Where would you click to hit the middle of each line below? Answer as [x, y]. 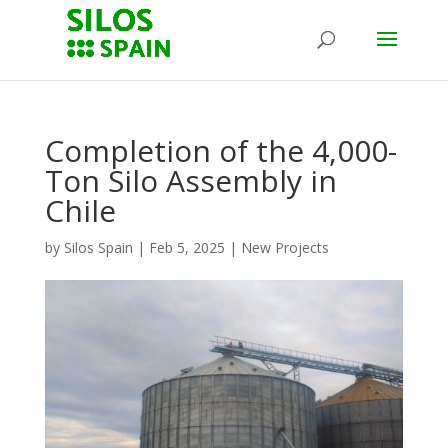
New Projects [284, 247]
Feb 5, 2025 [186, 247]
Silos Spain [98, 247]
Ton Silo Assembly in [190, 180]
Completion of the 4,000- [220, 150]
